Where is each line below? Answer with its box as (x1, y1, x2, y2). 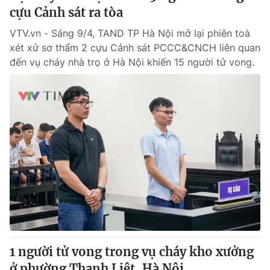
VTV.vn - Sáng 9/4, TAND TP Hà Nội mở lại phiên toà (10, 27, 250, 39)
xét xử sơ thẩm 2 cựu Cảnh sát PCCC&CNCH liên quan (10, 42, 260, 54)
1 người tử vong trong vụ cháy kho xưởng (10, 244, 254, 259)
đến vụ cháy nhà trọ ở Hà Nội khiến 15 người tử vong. (10, 56, 254, 68)
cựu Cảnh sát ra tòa (10, 5, 123, 20)
